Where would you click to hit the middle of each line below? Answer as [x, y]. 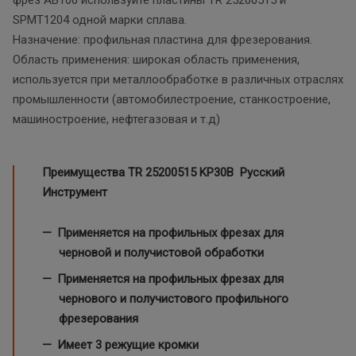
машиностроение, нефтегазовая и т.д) [118, 119]
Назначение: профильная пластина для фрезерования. [163, 39]
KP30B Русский [240, 172]
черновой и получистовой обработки [161, 252]
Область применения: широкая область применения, [156, 59]
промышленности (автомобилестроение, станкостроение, [172, 99]
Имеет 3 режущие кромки [128, 344]
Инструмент [75, 192]
